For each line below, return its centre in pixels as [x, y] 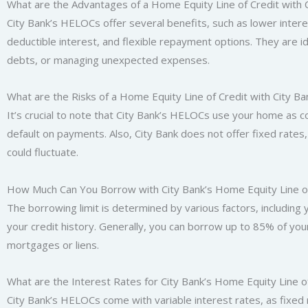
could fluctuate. [43, 152]
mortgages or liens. [53, 244]
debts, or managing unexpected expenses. [108, 60]
